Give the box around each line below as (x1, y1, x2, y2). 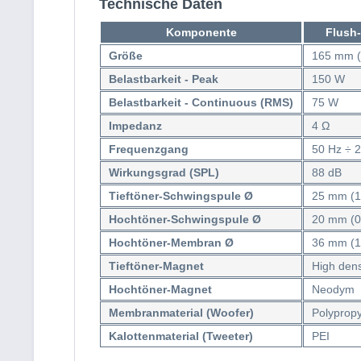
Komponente (165, 26, 237, 39)
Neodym (312, 283, 355, 296)
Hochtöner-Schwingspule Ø (109, 213, 261, 226)
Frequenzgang (109, 143, 189, 156)
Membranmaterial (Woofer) (109, 306, 254, 319)
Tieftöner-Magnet (109, 259, 204, 272)
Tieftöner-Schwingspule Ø (109, 189, 253, 202)
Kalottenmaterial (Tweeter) (109, 330, 253, 342)
